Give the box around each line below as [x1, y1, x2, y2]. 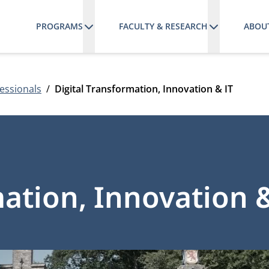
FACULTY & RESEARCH [118, 20, 208, 32]
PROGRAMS [35, 20, 83, 32]
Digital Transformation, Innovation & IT [55, 82, 233, 95]
